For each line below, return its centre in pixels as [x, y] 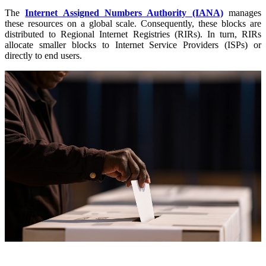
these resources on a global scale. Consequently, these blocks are [133, 23]
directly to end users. [43, 55]
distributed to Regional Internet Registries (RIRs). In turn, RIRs [133, 34]
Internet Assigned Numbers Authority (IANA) [124, 12]
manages [242, 12]
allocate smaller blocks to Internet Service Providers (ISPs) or [133, 45]
